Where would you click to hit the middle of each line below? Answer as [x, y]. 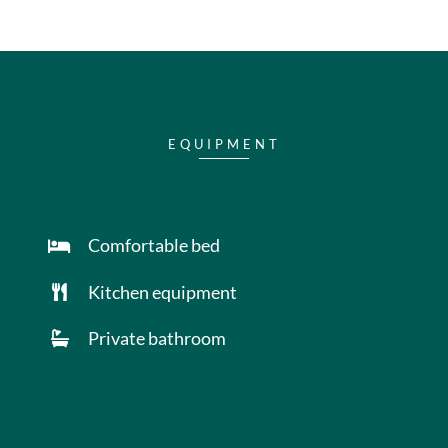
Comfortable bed [153, 245]
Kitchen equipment [162, 291]
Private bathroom [156, 337]
